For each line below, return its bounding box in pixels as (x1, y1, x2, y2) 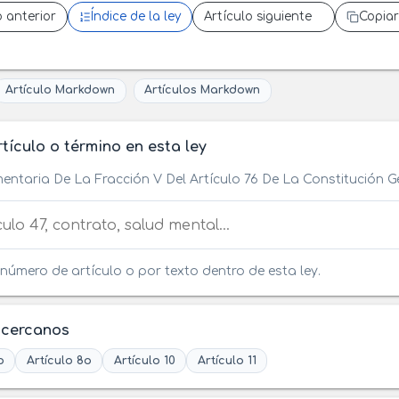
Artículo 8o (26, 354, 92, 367)
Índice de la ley (90, 10, 181, 24)
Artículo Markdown (5, 84, 115, 97)
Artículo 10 (113, 354, 175, 367)
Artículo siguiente (203, 10, 312, 24)
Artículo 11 (197, 354, 256, 367)
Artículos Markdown (144, 84, 261, 97)
